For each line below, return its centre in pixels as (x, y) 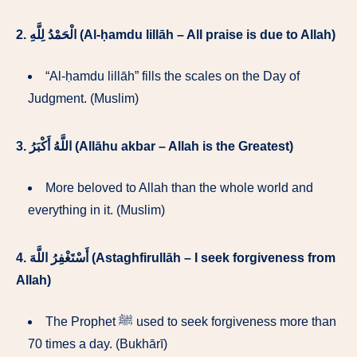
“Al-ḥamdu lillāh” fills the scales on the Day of (173, 76)
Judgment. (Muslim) (83, 99)
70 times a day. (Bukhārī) (98, 344)
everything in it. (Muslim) (96, 210)
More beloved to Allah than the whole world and (179, 188)
